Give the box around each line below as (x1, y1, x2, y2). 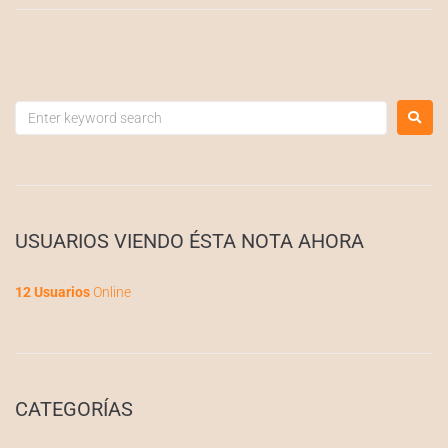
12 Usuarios (15, 284, 90, 300)
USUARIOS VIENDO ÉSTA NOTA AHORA (15, 229, 364, 253)
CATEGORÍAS (15, 397, 133, 421)
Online (90, 284, 131, 300)
